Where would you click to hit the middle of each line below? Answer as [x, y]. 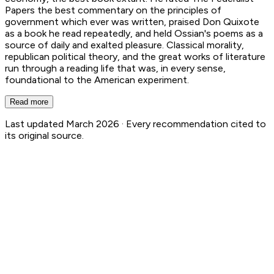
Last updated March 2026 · [65, 124]
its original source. [44, 135]
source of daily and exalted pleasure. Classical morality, [124, 45]
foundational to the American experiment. [97, 80]
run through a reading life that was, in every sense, [115, 68]
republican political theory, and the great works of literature [135, 56]
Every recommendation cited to [196, 124]
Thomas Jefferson [88, 178]
